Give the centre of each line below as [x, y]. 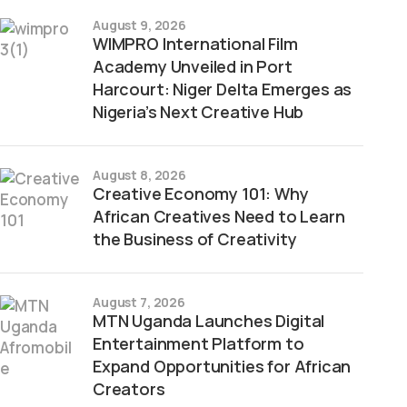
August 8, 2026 [140, 175]
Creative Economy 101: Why [201, 194]
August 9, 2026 [140, 25]
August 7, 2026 [139, 302]
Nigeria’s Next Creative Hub [199, 112]
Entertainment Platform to [199, 343]
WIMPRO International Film [195, 44]
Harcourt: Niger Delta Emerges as [223, 89]
